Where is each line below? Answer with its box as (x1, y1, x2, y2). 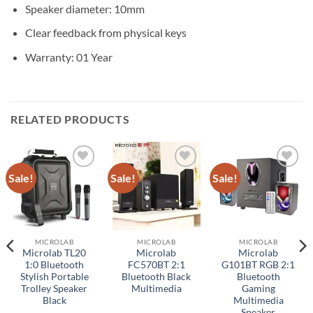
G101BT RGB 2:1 (221, 259, 296, 271)
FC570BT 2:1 (127, 259, 185, 271)
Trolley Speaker (21, 283, 88, 295)
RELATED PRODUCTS (10, 112, 130, 126)
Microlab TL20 (22, 247, 87, 259)
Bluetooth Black (122, 271, 191, 283)
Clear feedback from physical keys (24, 26, 187, 40)
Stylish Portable (20, 271, 89, 283)
